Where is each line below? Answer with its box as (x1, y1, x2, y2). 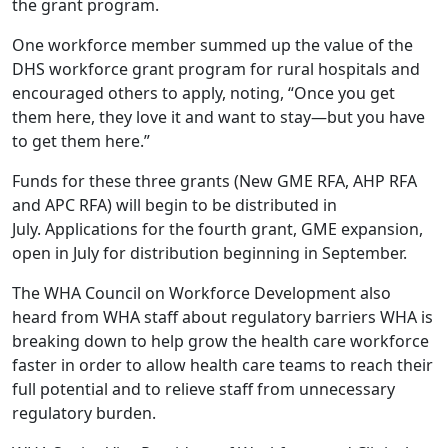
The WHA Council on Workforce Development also (12, 282, 391, 305)
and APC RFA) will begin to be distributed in (12, 194, 337, 217)
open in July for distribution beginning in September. (12, 242, 411, 265)
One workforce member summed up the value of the (12, 34, 413, 57)
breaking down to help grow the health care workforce (12, 330, 429, 353)
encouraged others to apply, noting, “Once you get (12, 82, 395, 105)
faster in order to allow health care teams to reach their (12, 354, 433, 377)
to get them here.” (12, 130, 150, 153)
